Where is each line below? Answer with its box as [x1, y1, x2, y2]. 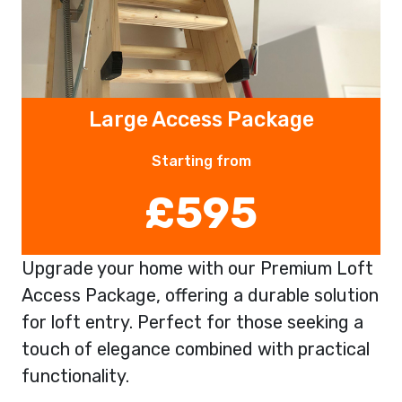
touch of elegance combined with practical [22, 337, 370, 360]
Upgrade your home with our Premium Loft [22, 257, 373, 279]
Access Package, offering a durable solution [22, 284, 379, 306]
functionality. [22, 364, 129, 387]
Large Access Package [88, 106, 314, 132]
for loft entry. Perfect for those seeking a [22, 310, 363, 333]
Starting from [151, 152, 251, 170]
